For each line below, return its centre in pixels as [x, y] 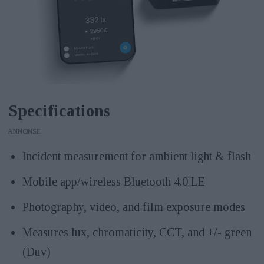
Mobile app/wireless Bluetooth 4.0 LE [113, 181]
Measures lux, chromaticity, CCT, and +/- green [137, 232]
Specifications [59, 110]
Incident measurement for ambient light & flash [136, 156]
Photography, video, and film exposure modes [133, 207]
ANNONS [22, 131]
